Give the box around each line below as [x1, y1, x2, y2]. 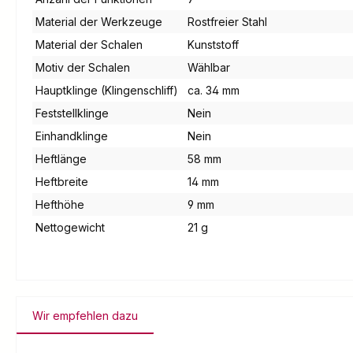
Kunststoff [188, 38, 239, 52]
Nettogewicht [35, 221, 105, 235]
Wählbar [188, 61, 230, 75]
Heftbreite [35, 175, 88, 189]
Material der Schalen [35, 38, 143, 52]
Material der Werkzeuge [35, 15, 162, 29]
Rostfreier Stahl [188, 15, 267, 29]
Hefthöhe [35, 198, 84, 212]
